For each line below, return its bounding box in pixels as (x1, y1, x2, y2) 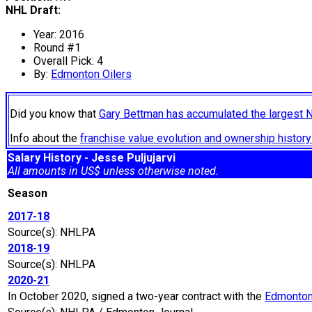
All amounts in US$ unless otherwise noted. (8, 164, 219, 178)
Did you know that (10, 107, 99, 121)
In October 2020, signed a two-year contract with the (8, 290, 265, 304)
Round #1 (33, 41, 81, 55)
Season (8, 187, 53, 201)
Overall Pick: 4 (33, 54, 103, 68)
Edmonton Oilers (51, 68, 132, 81)
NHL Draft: (6, 3, 61, 17)
